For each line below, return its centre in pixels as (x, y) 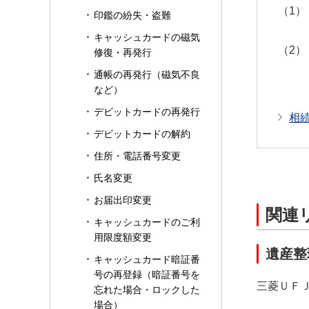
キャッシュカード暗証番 (147, 259)
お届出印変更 (123, 200)
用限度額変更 (123, 237)
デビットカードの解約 (142, 134)
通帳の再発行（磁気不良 (147, 74)
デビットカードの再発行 (147, 112)
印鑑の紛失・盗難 (132, 15)
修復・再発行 (123, 52)
